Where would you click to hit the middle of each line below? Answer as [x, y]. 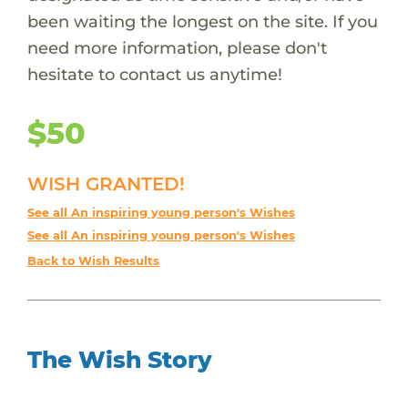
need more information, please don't [177, 47]
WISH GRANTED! [106, 184]
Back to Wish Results [93, 260]
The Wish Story [119, 359]
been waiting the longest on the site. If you [202, 21]
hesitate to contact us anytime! [154, 74]
